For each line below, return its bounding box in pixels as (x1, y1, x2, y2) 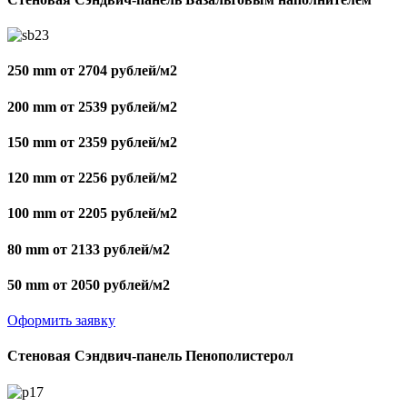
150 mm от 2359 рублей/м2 (7, 134, 177, 150)
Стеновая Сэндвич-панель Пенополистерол (7, 348, 293, 364)
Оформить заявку (7, 313, 115, 329)
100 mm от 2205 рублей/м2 (7, 205, 177, 222)
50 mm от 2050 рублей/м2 (7, 276, 170, 293)
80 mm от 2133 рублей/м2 (7, 241, 170, 257)
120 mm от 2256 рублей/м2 (7, 170, 177, 186)
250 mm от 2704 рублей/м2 (7, 63, 177, 79)
